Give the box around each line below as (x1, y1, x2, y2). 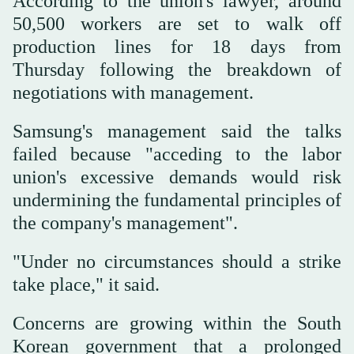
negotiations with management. (13, 82, 254, 104)
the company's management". (13, 213, 238, 234)
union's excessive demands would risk (13, 167, 341, 188)
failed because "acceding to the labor (13, 144, 341, 165)
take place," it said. (13, 274, 160, 296)
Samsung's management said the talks (13, 121, 341, 142)
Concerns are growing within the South (13, 313, 341, 334)
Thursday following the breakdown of (13, 59, 341, 81)
